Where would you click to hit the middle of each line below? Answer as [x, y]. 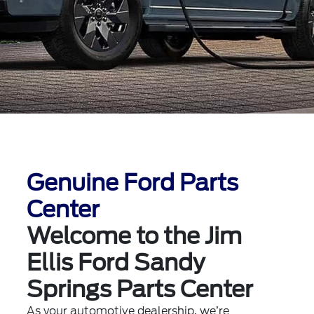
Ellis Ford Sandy [116, 262]
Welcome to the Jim [135, 236]
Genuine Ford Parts [133, 183]
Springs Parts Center [140, 289]
